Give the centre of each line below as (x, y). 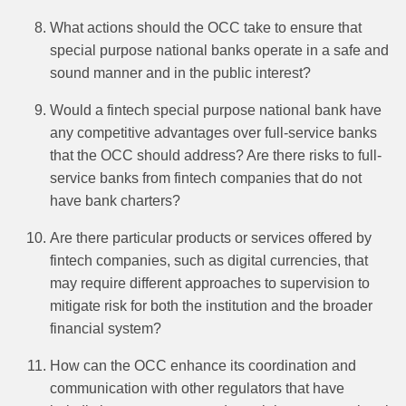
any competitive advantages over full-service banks (213, 133)
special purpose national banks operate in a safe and (219, 51)
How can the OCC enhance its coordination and (203, 366)
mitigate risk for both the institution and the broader (211, 306)
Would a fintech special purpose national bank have (216, 111)
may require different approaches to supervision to (210, 284)
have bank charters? (115, 201)
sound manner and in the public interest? (180, 73)
